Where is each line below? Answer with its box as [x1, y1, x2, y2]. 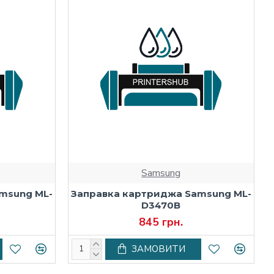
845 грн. [139, 214, 183, 229]
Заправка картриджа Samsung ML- [70, 187, 251, 199]
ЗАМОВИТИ [131, 242, 185, 255]
